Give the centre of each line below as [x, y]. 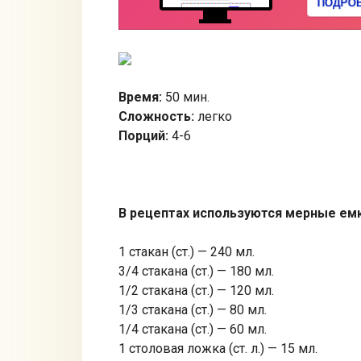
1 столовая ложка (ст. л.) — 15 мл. [218, 348]
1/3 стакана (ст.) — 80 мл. [193, 309]
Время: [140, 97]
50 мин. [186, 97]
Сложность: [156, 116]
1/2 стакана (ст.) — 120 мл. [196, 290]
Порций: [143, 135]
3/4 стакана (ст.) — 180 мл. [196, 271]
